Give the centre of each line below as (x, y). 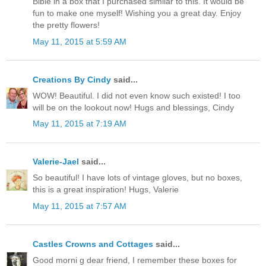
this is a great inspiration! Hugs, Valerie (106, 190)
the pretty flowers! (66, 25)
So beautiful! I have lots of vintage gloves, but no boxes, (137, 178)
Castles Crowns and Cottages (93, 244)
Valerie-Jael (56, 162)
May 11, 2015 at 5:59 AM (80, 41)
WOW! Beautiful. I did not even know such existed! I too (137, 95)
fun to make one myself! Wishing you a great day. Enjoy (137, 13)
